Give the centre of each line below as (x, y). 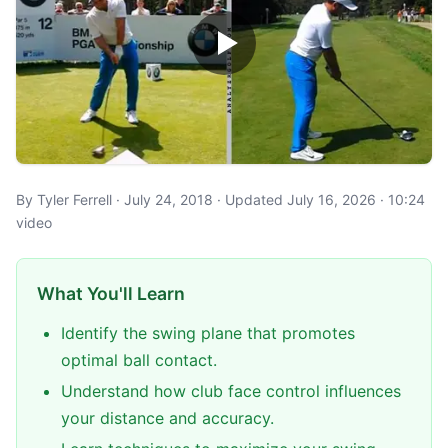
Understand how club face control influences (231, 391)
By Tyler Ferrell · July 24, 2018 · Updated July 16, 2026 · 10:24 (220, 199)
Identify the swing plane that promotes (208, 333)
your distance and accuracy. (167, 418)
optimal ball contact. (139, 360)
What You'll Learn (111, 293)
